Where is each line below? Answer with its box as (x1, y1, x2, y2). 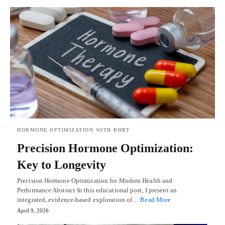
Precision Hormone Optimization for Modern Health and (17, 176, 173, 184)
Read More (140, 195, 171, 203)
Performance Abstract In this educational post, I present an (17, 186, 177, 194)
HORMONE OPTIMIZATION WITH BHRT (17, 127, 130, 133)
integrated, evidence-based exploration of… (17, 195, 141, 203)
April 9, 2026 (17, 207, 49, 213)
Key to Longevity (17, 158, 106, 171)
